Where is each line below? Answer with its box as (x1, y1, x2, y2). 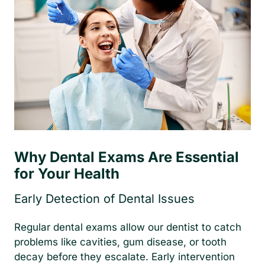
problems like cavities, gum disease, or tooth (14, 236, 227, 248)
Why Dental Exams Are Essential (14, 148, 239, 166)
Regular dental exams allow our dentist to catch (14, 221, 241, 234)
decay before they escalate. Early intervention (14, 251, 235, 263)
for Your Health (14, 165, 119, 183)
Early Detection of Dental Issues (14, 192, 195, 206)
